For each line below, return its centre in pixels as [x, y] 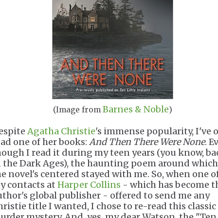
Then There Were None [157, 142]
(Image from [78, 110]
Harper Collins [89, 185]
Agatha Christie [61, 131]
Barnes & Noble [136, 109]
